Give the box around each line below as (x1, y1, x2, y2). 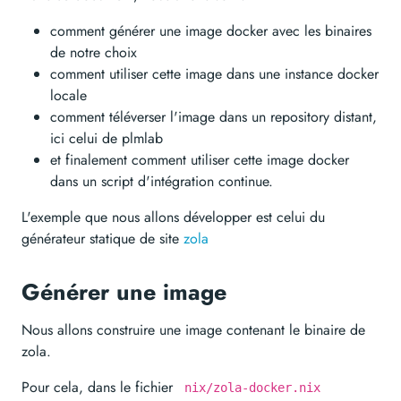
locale (50, 85, 87, 106)
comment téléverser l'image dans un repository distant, (50, 107, 377, 127)
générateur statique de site (21, 228, 183, 249)
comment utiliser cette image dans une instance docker (50, 64, 379, 84)
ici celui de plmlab (50, 128, 163, 149)
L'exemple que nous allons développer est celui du (21, 207, 325, 227)
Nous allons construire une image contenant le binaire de (21, 320, 365, 340)
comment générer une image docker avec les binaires (50, 21, 371, 41)
